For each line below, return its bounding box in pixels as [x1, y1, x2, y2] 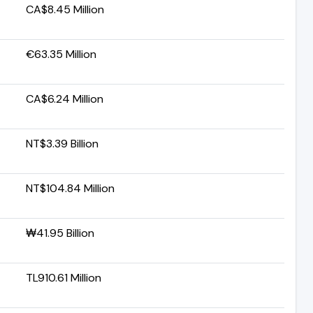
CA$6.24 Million [26, 91, 103, 106]
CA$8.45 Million [26, 1, 104, 17]
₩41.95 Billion [26, 225, 94, 240]
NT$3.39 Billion [26, 136, 99, 151]
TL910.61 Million [26, 270, 101, 285]
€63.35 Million [26, 46, 96, 61]
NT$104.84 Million [26, 180, 115, 196]
